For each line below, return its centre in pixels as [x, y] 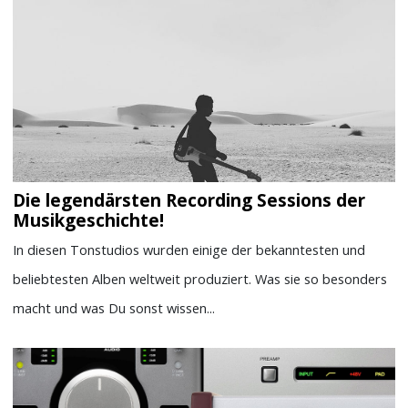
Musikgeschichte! [89, 221]
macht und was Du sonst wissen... [114, 307]
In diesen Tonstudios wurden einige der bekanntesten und [189, 249]
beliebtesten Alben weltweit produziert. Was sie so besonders [200, 278]
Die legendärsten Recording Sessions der [189, 201]
